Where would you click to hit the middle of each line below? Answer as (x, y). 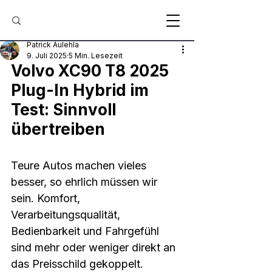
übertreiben (58, 129)
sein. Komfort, (47, 198)
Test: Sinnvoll (65, 110)
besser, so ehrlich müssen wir (86, 182)
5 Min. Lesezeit (96, 56)
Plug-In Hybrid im (82, 90)
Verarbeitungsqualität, (67, 215)
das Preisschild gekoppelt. (79, 264)
